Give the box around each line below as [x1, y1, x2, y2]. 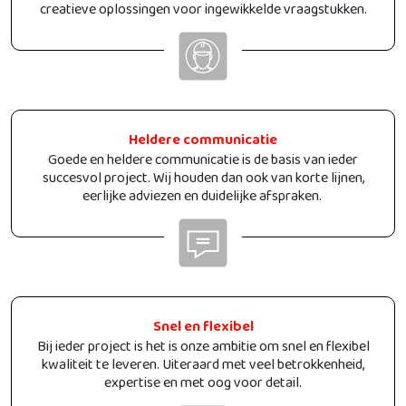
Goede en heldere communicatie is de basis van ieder [48, 147, 358, 181]
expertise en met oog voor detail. [104, 370, 302, 404]
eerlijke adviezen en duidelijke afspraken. [82, 183, 324, 217]
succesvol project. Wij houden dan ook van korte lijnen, [42, 165, 364, 199]
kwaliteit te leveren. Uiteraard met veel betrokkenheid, [42, 352, 364, 386]
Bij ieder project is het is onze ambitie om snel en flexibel [36, 333, 370, 368]
